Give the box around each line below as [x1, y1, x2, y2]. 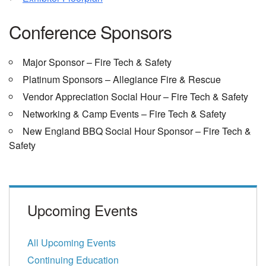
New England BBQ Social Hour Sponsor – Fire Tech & [23, 124, 251, 138]
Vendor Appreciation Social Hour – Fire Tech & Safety [23, 90, 248, 104]
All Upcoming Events [27, 235, 116, 249]
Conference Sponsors [9, 19, 172, 45]
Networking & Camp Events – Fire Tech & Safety [23, 107, 226, 121]
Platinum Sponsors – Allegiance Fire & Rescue [23, 72, 221, 87]
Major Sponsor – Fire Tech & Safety [23, 55, 172, 69]
